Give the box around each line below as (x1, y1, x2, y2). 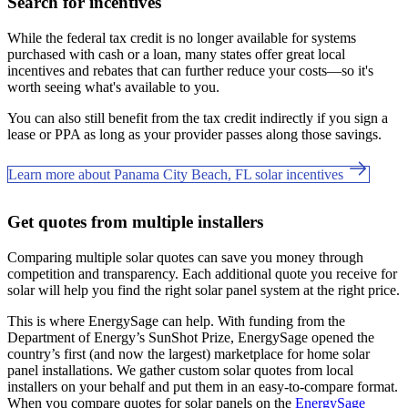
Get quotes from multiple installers (7, 211, 263, 231)
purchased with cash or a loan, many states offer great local (7, 46, 345, 62)
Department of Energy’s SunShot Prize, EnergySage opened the (7, 329, 374, 345)
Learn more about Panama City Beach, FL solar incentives (8, 166, 347, 182)
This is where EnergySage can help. (7, 312, 218, 329)
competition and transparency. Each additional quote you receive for (7, 265, 397, 281)
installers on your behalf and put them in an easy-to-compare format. (7, 378, 398, 394)
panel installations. (7, 362, 117, 378)
